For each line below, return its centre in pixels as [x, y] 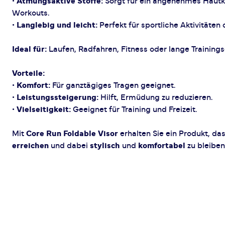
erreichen [30, 146]
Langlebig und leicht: [57, 25]
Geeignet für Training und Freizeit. [134, 109]
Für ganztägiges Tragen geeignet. [113, 85]
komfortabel [162, 146]
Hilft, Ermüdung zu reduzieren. [155, 97]
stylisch [105, 146]
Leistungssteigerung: [58, 97]
